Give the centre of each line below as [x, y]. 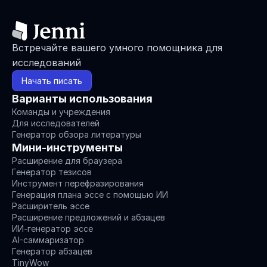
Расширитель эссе [51, 206]
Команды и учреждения [61, 112]
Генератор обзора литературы [77, 135]
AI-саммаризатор [48, 240]
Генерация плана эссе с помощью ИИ [90, 195]
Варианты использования [82, 99]
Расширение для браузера [67, 161]
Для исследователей [56, 123]
